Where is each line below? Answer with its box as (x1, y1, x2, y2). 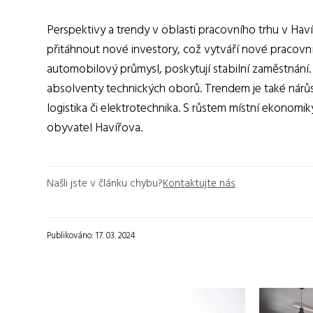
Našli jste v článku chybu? (47, 175, 163, 192)
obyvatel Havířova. (47, 117, 143, 138)
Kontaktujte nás (163, 175, 235, 192)
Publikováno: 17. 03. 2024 (47, 228, 136, 243)
